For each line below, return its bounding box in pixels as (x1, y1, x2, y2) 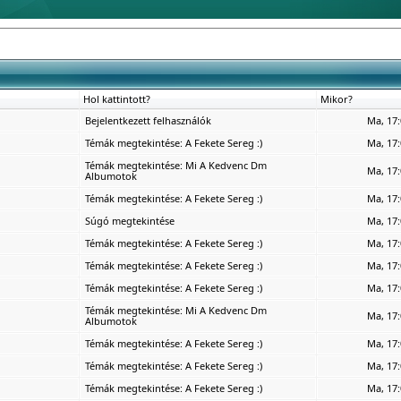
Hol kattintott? (82, 92, 150, 106)
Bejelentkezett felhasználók (84, 114, 211, 127)
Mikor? (320, 92, 353, 106)
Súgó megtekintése (84, 214, 175, 227)
